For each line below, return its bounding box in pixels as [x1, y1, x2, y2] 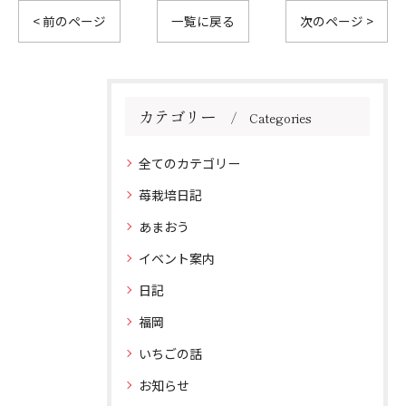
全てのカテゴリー [139, 154, 240, 172]
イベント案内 [139, 249, 215, 267]
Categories [249, 109, 312, 127]
